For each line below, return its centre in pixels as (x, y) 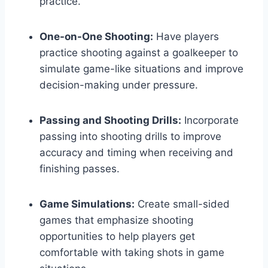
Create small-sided (182, 204)
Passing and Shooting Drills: (110, 121)
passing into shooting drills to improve (130, 137)
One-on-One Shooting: (96, 37)
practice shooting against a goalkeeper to (139, 53)
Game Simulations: (87, 204)
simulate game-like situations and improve (141, 69)
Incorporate (210, 121)
